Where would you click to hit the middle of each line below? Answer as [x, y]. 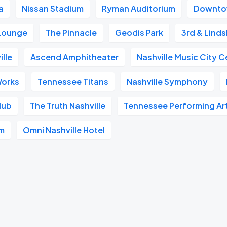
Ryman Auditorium [139, 8]
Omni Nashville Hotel [64, 130]
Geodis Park [139, 33]
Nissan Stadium [53, 8]
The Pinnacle [71, 33]
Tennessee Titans [73, 81]
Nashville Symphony [167, 81]
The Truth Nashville [68, 106]
